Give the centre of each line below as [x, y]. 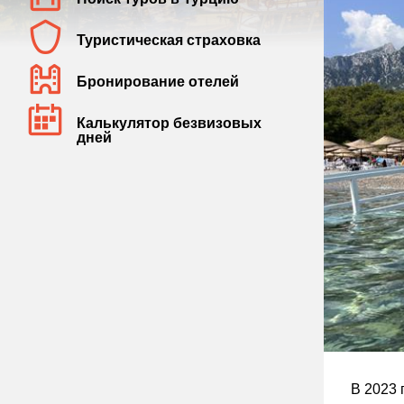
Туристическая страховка [169, 40]
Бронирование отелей [158, 82]
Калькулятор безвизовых [169, 123]
